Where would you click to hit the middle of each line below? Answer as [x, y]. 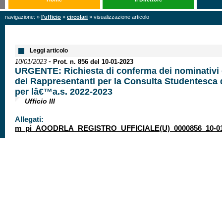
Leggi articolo [49, 51]
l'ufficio [51, 17]
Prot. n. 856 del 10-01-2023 [93, 62]
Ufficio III [40, 101]
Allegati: [29, 119]
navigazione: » [23, 17]
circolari [77, 17]
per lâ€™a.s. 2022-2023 [64, 92]
